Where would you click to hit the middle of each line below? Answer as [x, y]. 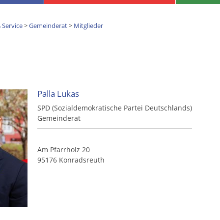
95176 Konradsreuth [71, 160]
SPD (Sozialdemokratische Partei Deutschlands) [115, 108]
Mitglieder [88, 26]
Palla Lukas [58, 94]
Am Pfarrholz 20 [64, 150]
